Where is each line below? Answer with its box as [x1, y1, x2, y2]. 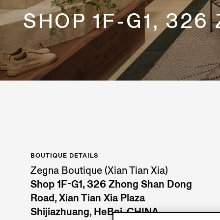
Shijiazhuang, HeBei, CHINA [30, 205, 158, 219]
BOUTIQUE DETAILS [30, 151, 98, 160]
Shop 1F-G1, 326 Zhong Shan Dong [30, 178, 192, 191]
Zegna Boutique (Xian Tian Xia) [30, 164, 168, 177]
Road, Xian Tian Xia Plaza [30, 192, 145, 205]
